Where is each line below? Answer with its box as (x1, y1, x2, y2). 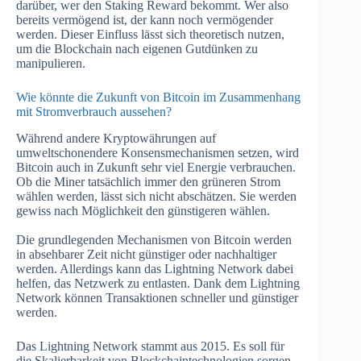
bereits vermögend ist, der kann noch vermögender (16, 13, 273, 27)
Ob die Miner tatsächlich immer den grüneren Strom (16, 174, 280, 189)
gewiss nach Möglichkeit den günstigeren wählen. (16, 203, 270, 218)
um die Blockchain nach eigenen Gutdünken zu (16, 42, 258, 56)
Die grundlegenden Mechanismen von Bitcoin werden (16, 232, 292, 247)
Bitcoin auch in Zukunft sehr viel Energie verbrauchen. (16, 160, 296, 174)
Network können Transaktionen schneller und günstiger (16, 290, 298, 305)
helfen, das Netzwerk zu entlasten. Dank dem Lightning (16, 276, 300, 290)
